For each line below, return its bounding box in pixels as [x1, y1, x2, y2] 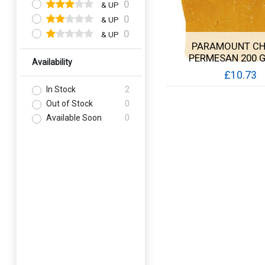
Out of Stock [46, 99, 93, 108]
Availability [32, 57, 73, 67]
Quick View [210, 90, 253, 99]
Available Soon [46, 113, 102, 122]
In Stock [46, 85, 76, 94]
